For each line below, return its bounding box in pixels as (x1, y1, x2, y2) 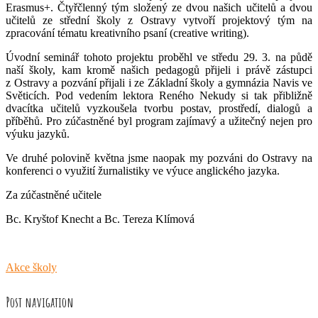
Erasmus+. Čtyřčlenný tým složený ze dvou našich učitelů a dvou (6, 1, 312, 13)
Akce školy (6, 261, 57, 273)
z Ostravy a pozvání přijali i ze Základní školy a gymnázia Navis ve (6, 77, 312, 89)
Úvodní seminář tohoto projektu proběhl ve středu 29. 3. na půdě (6, 51, 312, 63)
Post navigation (6, 292, 74, 311)
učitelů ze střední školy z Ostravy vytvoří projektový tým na (6, 14, 312, 26)
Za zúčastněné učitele (6, 189, 102, 201)
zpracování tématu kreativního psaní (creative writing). (6, 27, 249, 39)
